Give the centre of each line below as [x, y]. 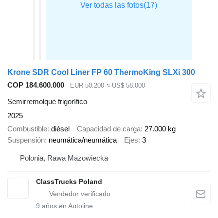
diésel [60, 128]
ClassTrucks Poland [69, 182]
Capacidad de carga [109, 128]
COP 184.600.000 [36, 85]
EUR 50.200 [87, 85]
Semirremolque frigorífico [47, 102]
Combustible [27, 128]
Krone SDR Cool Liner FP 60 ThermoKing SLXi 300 [101, 72]
